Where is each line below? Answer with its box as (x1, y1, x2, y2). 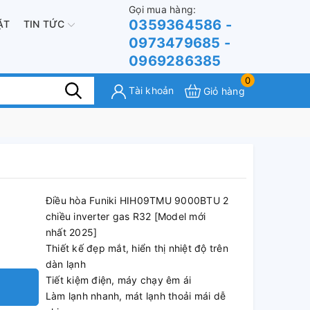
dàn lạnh (45, 258, 86, 270)
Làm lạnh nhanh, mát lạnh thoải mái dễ (45, 290, 226, 302)
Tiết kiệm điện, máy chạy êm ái (45, 274, 192, 286)
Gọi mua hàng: (129, 3, 197, 15)
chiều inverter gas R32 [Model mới (45, 210, 206, 222)
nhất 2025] (45, 226, 98, 238)
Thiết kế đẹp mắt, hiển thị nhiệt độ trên (45, 242, 228, 254)
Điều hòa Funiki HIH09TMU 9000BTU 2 (45, 194, 229, 206)
